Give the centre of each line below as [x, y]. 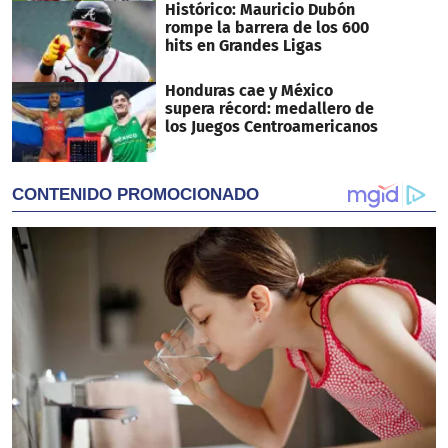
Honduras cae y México [248, 90]
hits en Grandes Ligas [243, 45]
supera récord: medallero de [269, 108]
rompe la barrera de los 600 [266, 27]
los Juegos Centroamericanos [271, 126]
